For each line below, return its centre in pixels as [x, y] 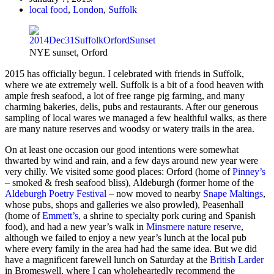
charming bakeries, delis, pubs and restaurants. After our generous [131, 107]
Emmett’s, [61, 216]
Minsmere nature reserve [194, 227]
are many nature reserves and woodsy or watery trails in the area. [130, 129]
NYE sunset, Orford [68, 53]
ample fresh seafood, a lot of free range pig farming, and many [125, 96]
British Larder [237, 260]
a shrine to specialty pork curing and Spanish [168, 216]
